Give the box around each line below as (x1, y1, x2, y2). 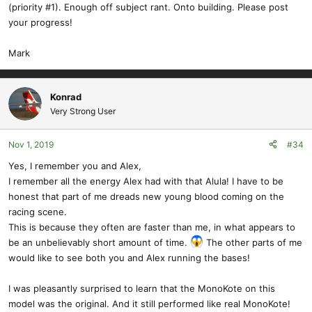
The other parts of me (203, 236, 303, 248)
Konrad (50, 91, 81, 102)
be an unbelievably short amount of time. (8, 236, 190, 248)
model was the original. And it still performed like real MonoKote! (8, 297, 290, 309)
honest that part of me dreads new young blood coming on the (8, 190, 284, 202)
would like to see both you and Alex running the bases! (8, 251, 250, 263)
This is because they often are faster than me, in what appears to (8, 221, 295, 233)
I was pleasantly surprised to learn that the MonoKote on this (8, 282, 275, 294)
